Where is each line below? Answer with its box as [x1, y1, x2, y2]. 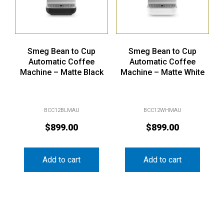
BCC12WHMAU [143, 107, 181, 114]
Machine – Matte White [120, 67, 204, 77]
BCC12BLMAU [43, 107, 79, 114]
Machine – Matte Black [19, 67, 103, 77]
